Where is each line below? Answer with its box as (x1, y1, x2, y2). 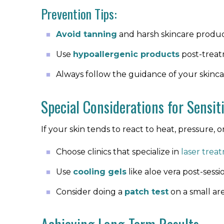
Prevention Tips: (41, 4, 117, 23)
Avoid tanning (56, 29, 117, 39)
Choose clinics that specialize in (56, 147, 181, 156)
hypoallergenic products (73, 49, 179, 59)
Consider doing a (56, 187, 124, 196)
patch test (124, 187, 168, 196)
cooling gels (73, 167, 126, 176)
